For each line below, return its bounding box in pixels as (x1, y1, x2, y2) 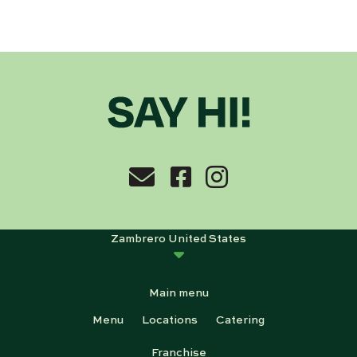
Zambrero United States (111, 229, 246, 245)
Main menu (148, 284, 209, 300)
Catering (215, 311, 265, 328)
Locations (142, 311, 198, 328)
